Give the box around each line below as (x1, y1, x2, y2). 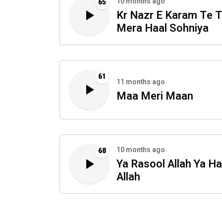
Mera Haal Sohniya (116, 20, 209, 37)
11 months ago (116, 77, 165, 88)
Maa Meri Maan (116, 88, 193, 105)
